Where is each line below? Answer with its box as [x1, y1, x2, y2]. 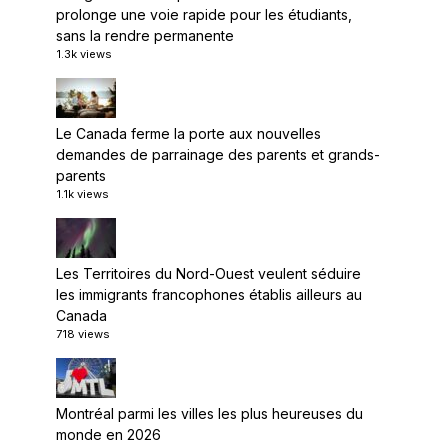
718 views [56, 327, 110, 341]
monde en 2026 [56, 426, 161, 443]
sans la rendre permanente [56, 27, 234, 44]
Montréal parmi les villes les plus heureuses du [56, 405, 363, 422]
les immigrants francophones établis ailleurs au [56, 286, 362, 303]
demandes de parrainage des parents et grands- [56, 146, 380, 163]
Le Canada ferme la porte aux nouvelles [56, 125, 321, 142]
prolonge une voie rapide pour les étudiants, [56, 6, 352, 23]
